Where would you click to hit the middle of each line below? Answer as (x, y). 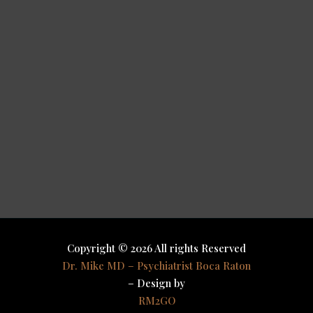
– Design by (156, 283)
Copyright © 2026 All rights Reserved (156, 248)
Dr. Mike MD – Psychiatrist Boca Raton (156, 265)
